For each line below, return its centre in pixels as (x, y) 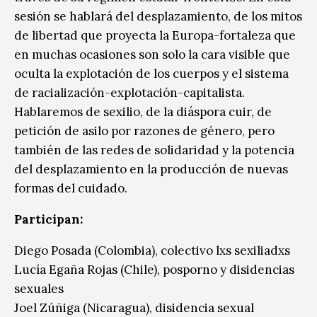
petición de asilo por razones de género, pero (144, 131)
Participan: (48, 219)
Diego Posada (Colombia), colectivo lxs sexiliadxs (152, 250)
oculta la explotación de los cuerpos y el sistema (151, 73)
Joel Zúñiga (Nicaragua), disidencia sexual (134, 307)
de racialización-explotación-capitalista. (129, 92)
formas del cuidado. (71, 188)
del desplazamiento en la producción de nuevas (151, 169)
